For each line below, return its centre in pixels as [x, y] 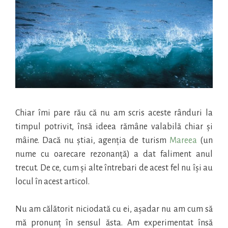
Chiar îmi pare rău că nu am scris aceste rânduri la [114, 113]
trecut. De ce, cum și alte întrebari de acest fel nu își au [114, 168]
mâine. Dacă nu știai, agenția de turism [92, 140]
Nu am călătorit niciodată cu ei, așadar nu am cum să [114, 209]
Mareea [183, 140]
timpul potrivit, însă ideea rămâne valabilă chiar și [114, 126]
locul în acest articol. [52, 181]
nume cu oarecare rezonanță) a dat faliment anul [114, 154]
